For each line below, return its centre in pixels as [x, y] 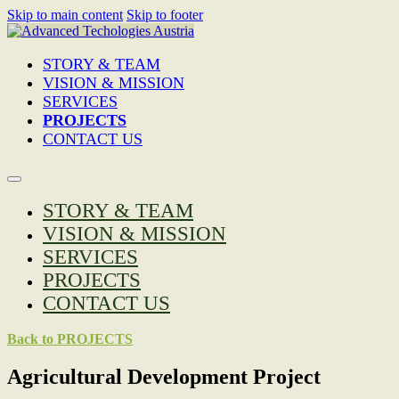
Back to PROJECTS [70, 339]
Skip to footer [165, 15]
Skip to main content [65, 15]
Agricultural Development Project [164, 376]
